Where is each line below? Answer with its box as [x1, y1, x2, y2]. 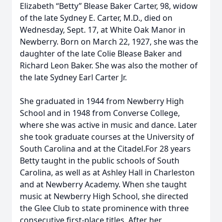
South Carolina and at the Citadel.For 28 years [20, 143, 191, 154]
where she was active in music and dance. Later [20, 119, 197, 130]
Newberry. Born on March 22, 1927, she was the [20, 36, 198, 47]
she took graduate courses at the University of [20, 131, 194, 142]
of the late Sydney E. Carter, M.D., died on [20, 12, 172, 23]
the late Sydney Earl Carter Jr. [20, 72, 127, 83]
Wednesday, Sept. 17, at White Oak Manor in [20, 24, 185, 35]
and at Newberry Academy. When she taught [20, 179, 187, 190]
